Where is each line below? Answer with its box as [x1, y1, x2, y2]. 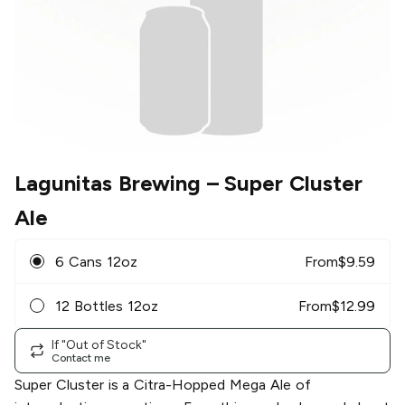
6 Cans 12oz [55, 252, 137, 270]
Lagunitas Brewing [14, 170, 201, 197]
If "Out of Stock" [52, 336, 146, 353]
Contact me [52, 351, 110, 364]
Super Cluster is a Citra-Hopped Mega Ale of [14, 376, 311, 394]
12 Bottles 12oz [55, 297, 158, 315]
